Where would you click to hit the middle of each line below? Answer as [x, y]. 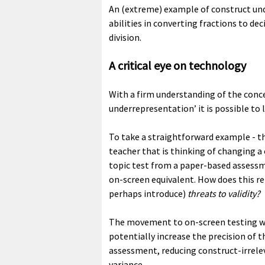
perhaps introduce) [148, 194]
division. [125, 38]
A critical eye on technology [177, 66]
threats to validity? [225, 194]
